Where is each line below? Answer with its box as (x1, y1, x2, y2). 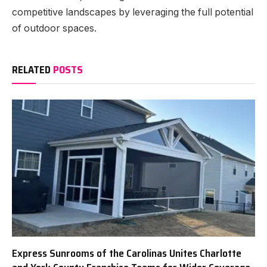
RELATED (12, 62, 53, 78)
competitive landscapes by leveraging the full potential (12, 7, 253, 18)
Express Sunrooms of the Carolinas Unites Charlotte (12, 244, 241, 262)
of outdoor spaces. (12, 23, 97, 35)
